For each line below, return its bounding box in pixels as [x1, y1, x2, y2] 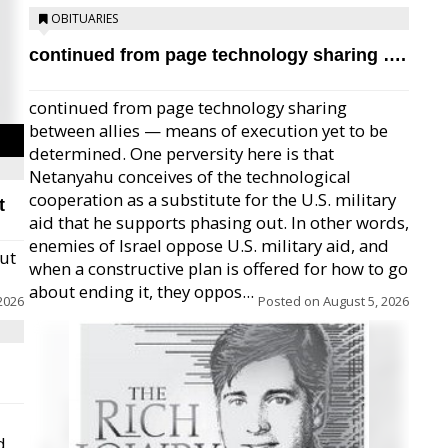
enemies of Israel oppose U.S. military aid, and [29, 234, 389, 257]
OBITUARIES [51, 10, 118, 27]
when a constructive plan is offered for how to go [29, 257, 408, 280]
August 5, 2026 [323, 292, 409, 310]
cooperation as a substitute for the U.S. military [29, 188, 396, 211]
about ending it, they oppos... [29, 280, 254, 303]
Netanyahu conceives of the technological [29, 165, 351, 188]
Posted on [258, 292, 323, 310]
